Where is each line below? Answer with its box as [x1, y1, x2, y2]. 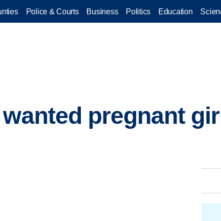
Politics [126, 7, 150, 16]
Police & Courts [26, 7, 79, 16]
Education [158, 7, 193, 16]
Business [86, 7, 118, 16]
